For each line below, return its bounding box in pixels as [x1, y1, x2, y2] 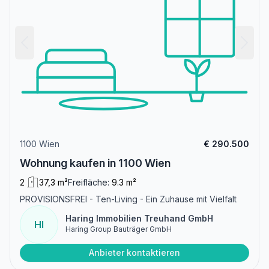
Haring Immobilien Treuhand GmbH [65, 213, 213, 223]
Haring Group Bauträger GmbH [65, 224, 172, 234]
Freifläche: [68, 177, 109, 187]
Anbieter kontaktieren [89, 247, 180, 258]
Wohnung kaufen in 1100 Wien [20, 156, 171, 169]
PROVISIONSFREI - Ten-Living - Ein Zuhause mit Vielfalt [20, 193, 237, 204]
